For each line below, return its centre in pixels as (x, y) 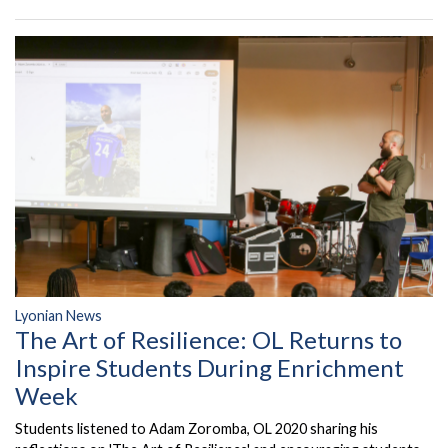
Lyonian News (58, 315)
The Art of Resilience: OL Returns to (208, 339)
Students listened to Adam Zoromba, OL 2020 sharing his (196, 428)
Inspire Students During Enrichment (209, 367)
